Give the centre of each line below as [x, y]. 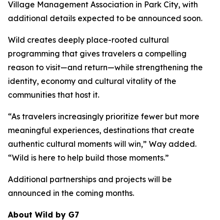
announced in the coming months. [71, 193]
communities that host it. [54, 95]
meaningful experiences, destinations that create [101, 130]
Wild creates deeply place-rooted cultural [88, 40]
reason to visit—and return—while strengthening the [105, 67]
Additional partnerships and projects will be [90, 179]
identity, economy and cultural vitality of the [92, 81]
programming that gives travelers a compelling [97, 54]
